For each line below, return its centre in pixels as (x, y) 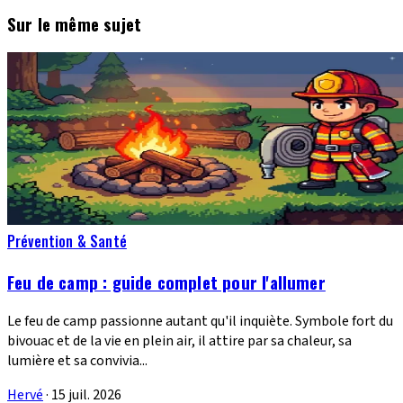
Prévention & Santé (67, 242)
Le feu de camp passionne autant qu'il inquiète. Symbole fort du (200, 321)
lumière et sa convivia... (77, 360)
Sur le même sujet (75, 23)
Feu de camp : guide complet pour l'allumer (166, 282)
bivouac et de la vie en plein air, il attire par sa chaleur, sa (179, 340)
